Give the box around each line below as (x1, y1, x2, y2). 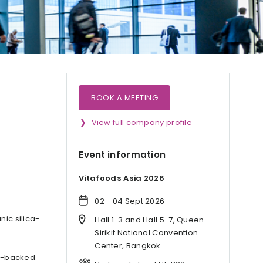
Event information (79, 149, 166, 161)
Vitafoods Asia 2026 (79, 173, 164, 184)
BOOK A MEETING (91, 92, 159, 103)
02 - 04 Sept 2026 (95, 195, 165, 207)
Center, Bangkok (95, 240, 161, 251)
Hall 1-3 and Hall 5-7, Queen (95, 214, 204, 225)
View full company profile (91, 117, 193, 128)
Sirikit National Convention (95, 227, 198, 238)
